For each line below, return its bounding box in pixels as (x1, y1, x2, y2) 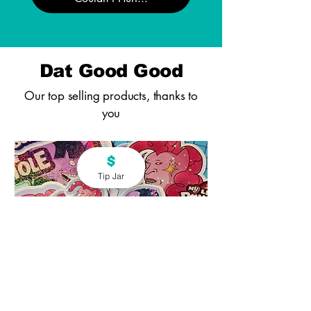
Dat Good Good (39, 60, 183, 81)
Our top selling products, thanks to (24, 87, 199, 103)
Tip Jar (97, 170, 125, 181)
